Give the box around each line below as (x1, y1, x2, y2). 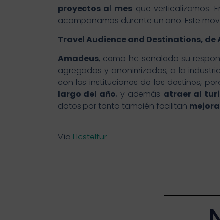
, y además (115, 88, 164, 100)
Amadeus (57, 53, 99, 65)
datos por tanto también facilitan (57, 100, 189, 112)
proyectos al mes (57, 3, 132, 15)
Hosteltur (72, 131, 107, 143)
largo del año (57, 88, 116, 100)
